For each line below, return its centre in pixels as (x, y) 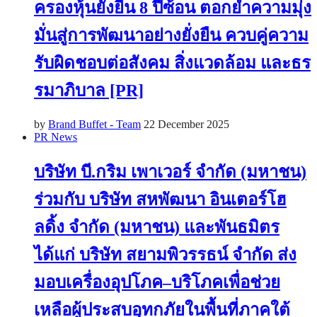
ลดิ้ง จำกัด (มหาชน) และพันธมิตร (157, 227)
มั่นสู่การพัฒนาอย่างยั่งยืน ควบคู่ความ (171, 35)
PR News (56, 137)
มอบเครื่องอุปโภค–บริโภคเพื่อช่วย (157, 282)
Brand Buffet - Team (94, 124)
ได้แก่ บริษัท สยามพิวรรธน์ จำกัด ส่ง (165, 254)
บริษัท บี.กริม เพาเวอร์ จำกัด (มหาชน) (170, 172)
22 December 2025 (186, 124)
